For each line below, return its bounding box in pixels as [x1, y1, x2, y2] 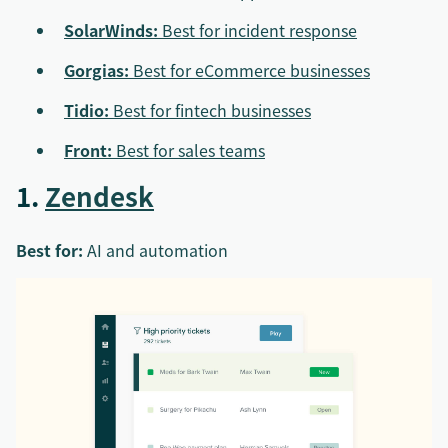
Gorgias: [64, 58, 129, 82]
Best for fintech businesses [109, 98, 311, 122]
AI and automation [83, 238, 228, 262]
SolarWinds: [64, 18, 158, 42]
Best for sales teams [112, 138, 265, 162]
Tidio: [64, 98, 109, 122]
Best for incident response [158, 18, 357, 42]
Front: [64, 138, 112, 162]
